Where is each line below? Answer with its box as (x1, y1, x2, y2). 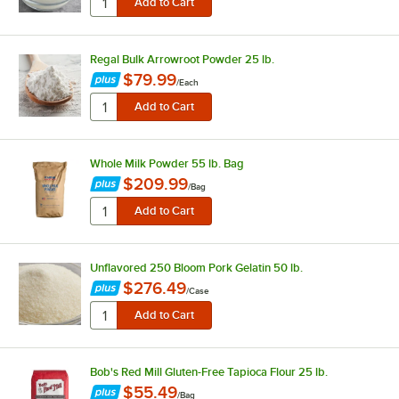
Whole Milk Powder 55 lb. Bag (89, 156, 244, 170)
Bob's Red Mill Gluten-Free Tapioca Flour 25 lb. (89, 364, 328, 379)
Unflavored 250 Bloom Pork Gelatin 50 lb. (89, 260, 303, 274)
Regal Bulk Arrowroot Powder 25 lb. (89, 52, 274, 66)
